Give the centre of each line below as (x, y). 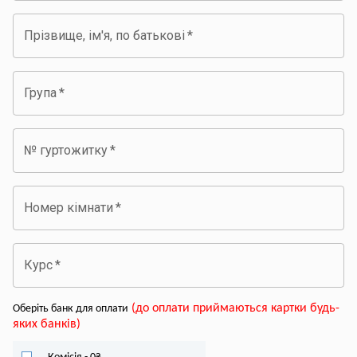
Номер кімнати (69, 207)
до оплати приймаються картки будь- (237, 308)
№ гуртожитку (66, 150)
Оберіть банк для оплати (71, 308)
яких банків (45, 324)
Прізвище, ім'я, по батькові (104, 35)
